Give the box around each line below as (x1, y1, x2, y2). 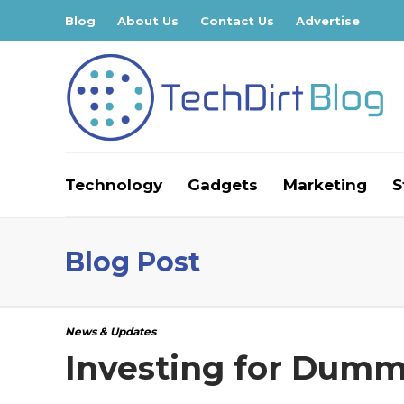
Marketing (283, 176, 367, 194)
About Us (117, 14, 179, 28)
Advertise (296, 14, 360, 28)
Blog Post (65, 245, 200, 279)
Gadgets (188, 176, 258, 194)
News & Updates (65, 325, 156, 338)
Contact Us (200, 14, 274, 28)
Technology (65, 176, 162, 194)
